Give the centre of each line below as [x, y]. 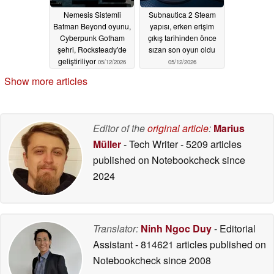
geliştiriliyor [78, 61]
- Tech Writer [151, 144]
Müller [107, 144]
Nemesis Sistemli [92, 15]
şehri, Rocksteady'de [92, 50]
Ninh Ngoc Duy [176, 228]
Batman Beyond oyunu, [92, 26]
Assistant [114, 244]
